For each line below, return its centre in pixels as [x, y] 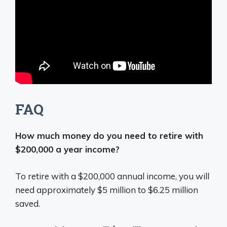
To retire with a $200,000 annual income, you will [112, 176]
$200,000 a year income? [67, 149]
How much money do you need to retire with [109, 136]
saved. [28, 203]
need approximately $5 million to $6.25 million [107, 190]
